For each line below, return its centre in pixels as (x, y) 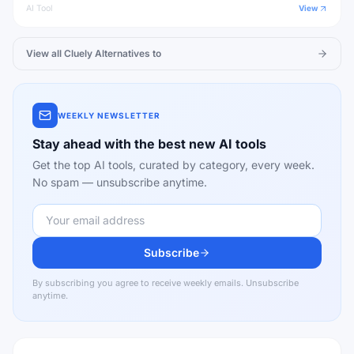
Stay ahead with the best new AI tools (149, 144)
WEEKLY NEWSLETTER (109, 115)
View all (44, 53)
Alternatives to (128, 53)
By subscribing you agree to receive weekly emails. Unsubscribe (166, 283)
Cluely (78, 53)
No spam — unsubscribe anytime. (120, 182)
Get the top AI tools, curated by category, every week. (173, 165)
